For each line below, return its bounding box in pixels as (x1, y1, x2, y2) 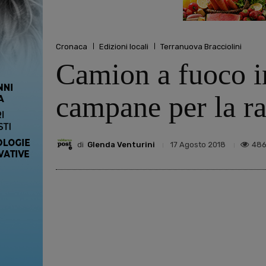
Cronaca (56, 42, 87, 51)
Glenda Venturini (87, 140, 155, 149)
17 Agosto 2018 (170, 140, 226, 150)
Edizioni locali (99, 42, 148, 51)
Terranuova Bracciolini (160, 42, 242, 51)
